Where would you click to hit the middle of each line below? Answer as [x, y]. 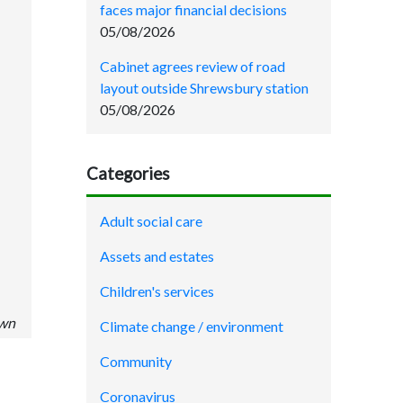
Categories [128, 173]
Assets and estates [157, 256]
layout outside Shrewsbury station [204, 87]
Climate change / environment [192, 327]
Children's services [157, 291]
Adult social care [151, 221]
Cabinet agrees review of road [193, 66]
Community [136, 362]
